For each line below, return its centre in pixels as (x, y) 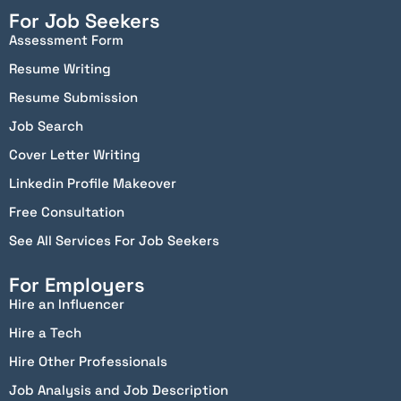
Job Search (46, 125)
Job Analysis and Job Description (119, 389)
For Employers (77, 284)
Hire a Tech (45, 332)
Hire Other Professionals (88, 361)
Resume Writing (60, 68)
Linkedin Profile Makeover (93, 183)
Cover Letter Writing (75, 154)
